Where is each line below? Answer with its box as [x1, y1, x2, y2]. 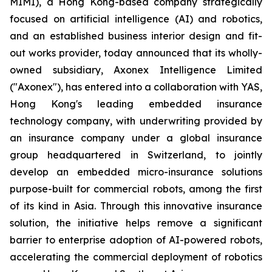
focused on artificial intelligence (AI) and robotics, [10, 12, 262, 25]
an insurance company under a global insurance [10, 131, 262, 144]
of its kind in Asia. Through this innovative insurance [10, 199, 262, 212]
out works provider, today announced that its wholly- [10, 46, 262, 59]
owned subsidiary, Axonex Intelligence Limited [10, 63, 262, 76]
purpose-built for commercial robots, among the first [10, 182, 262, 195]
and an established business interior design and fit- [10, 29, 262, 42]
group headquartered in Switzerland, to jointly [10, 148, 262, 161]
